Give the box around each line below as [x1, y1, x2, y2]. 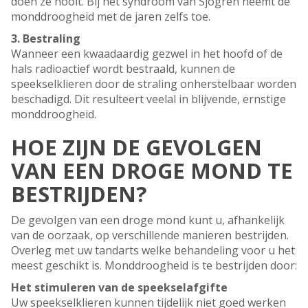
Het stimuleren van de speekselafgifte [11, 280, 228, 296]
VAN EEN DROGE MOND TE [11, 156, 293, 186]
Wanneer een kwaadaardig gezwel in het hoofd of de [11, 46, 283, 62]
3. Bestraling [11, 31, 80, 47]
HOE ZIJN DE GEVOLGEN [11, 133, 262, 162]
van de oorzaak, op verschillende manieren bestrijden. [11, 228, 289, 243]
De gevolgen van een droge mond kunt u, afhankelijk [11, 212, 285, 228]
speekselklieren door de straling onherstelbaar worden [11, 76, 296, 92]
